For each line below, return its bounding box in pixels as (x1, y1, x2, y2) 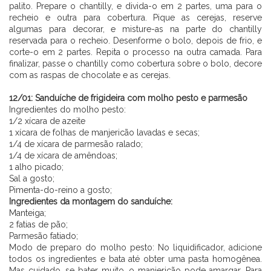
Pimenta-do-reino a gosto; (9, 184, 112, 195)
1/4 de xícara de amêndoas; (9, 150, 117, 160)
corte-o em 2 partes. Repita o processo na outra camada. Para (9, 47, 262, 57)
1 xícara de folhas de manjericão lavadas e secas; (9, 127, 200, 137)
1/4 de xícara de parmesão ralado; (9, 139, 143, 149)
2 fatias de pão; (9, 219, 68, 229)
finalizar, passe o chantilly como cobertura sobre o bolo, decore (9, 58, 262, 68)
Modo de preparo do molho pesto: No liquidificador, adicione (9, 242, 262, 252)
